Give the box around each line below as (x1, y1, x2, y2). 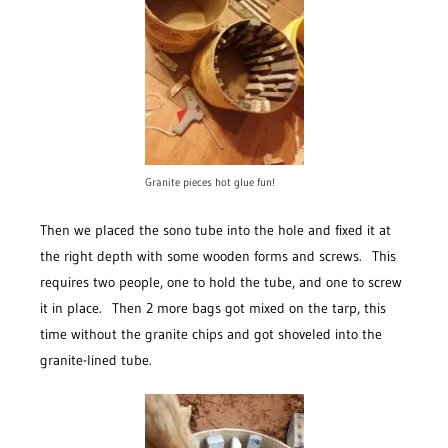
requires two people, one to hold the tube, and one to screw (40, 273, 402, 292)
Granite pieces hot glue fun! (144, 176, 275, 190)
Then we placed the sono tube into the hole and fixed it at (40, 221, 391, 240)
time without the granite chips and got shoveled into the (40, 325, 382, 344)
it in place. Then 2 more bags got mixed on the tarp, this (40, 299, 386, 318)
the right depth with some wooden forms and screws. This (40, 247, 396, 266)
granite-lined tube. (40, 351, 152, 370)
